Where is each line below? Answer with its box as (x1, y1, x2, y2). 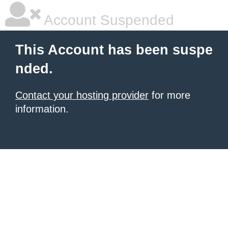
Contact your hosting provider (15, 90, 149, 101)
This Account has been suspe (15, 42, 213, 58)
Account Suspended (41, 12, 174, 28)
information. (15, 103, 69, 115)
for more (149, 90, 190, 101)
